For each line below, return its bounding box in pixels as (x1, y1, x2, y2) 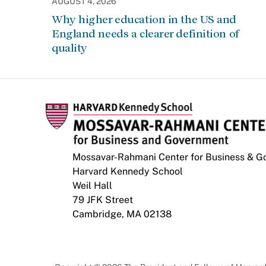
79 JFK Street (72, 194, 133, 205)
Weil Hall (72, 180, 112, 191)
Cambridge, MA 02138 (72, 208, 172, 220)
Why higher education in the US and (52, 13, 237, 26)
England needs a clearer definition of (52, 27, 239, 40)
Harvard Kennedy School (72, 166, 183, 177)
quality (52, 42, 87, 54)
